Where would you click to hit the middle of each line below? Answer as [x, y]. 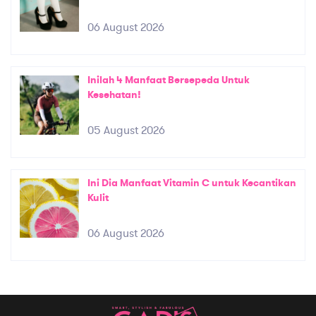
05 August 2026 [126, 130]
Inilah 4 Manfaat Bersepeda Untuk [169, 80]
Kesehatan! [114, 95]
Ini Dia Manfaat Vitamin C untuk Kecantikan [192, 183]
